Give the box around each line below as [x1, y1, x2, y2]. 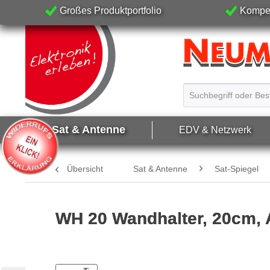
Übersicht [67, 164, 103, 174]
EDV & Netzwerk [179, 124, 251, 135]
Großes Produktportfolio [59, 5, 162, 16]
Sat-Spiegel [215, 164, 259, 174]
